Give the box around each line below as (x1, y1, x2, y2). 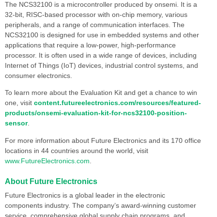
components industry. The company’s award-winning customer (5, 201, 196, 210)
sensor (5, 119, 28, 127)
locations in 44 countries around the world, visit (5, 146, 148, 155)
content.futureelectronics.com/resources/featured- (34, 99, 201, 107)
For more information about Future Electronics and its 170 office (5, 136, 201, 144)
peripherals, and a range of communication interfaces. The (5, 20, 185, 29)
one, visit (5, 99, 34, 107)
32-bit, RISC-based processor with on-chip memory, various (5, 10, 187, 18)
